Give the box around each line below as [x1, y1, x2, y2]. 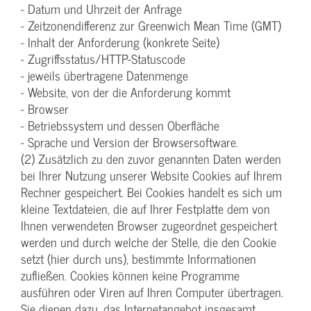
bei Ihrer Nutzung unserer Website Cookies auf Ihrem [21, 165, 282, 186]
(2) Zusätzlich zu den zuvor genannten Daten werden [21, 149, 281, 169]
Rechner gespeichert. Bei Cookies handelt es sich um [21, 182, 282, 203]
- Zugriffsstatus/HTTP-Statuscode [21, 49, 185, 69]
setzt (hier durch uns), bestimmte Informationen [21, 249, 256, 269]
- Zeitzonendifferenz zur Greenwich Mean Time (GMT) [21, 15, 281, 36]
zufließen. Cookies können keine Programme [21, 265, 239, 286]
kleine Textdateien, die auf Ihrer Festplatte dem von [21, 199, 270, 219]
